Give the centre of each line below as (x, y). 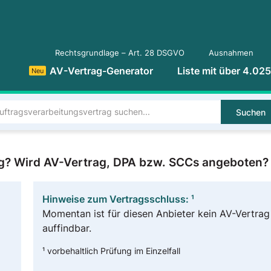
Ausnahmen (231, 53)
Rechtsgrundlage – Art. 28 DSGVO (120, 53)
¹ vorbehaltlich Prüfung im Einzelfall (111, 250)
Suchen (251, 112)
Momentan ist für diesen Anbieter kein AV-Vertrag (156, 214)
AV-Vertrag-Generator (101, 71)
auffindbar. (67, 228)
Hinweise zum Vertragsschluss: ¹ (118, 199)
